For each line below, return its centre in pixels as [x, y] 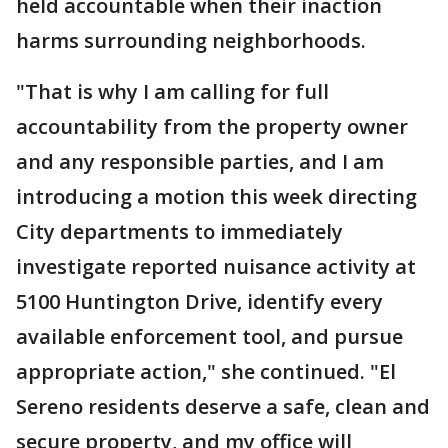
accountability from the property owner [212, 126]
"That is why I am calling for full [172, 91]
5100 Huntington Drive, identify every [199, 301]
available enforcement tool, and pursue [209, 336]
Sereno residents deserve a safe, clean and [223, 406]
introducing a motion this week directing [216, 196]
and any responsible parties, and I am [200, 161]
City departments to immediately [179, 231]
